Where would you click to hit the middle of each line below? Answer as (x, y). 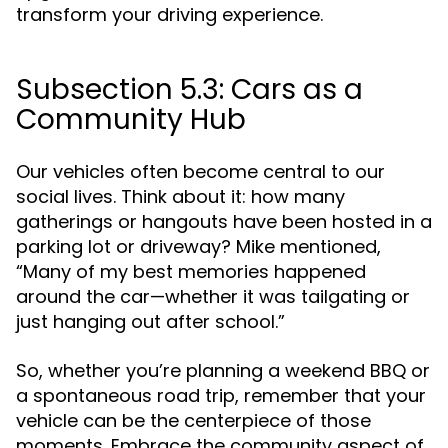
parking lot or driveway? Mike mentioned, (198, 246)
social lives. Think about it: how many (180, 196)
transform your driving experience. (169, 14)
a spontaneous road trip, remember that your (221, 395)
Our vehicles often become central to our (200, 171)
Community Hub (131, 119)
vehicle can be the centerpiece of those (193, 420)
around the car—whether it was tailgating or (213, 296)
